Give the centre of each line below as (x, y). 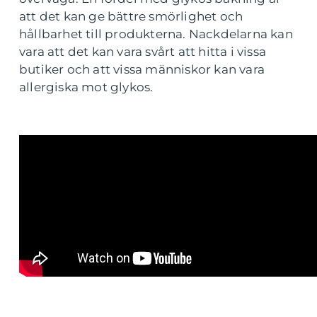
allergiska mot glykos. (86, 87)
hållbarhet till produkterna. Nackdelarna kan (156, 34)
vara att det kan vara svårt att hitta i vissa (143, 52)
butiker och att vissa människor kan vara (142, 70)
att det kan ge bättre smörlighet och (131, 17)
